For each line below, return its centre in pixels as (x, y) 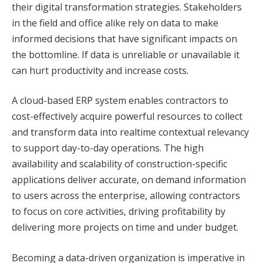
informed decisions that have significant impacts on (124, 38)
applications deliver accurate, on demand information (129, 180)
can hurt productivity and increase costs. (100, 70)
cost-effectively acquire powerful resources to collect (127, 117)
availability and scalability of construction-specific (119, 164)
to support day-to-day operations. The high (108, 148)
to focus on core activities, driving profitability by (119, 212)
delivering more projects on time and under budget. (125, 227)
